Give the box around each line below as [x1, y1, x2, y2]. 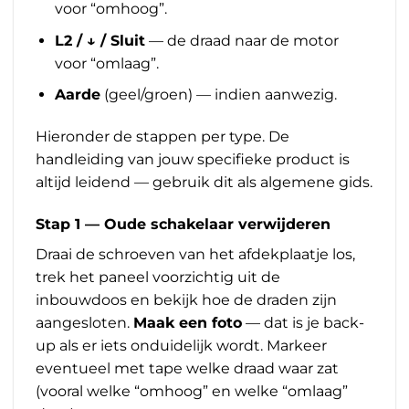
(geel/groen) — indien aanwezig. [100, 86, 337, 104]
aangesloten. [36, 313, 133, 331]
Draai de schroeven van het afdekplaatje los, [36, 245, 355, 263]
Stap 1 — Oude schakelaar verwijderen [36, 215, 330, 233]
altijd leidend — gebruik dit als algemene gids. [36, 173, 372, 192]
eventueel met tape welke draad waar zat [36, 359, 339, 377]
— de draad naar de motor [144, 31, 339, 49]
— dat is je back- [242, 313, 364, 331]
